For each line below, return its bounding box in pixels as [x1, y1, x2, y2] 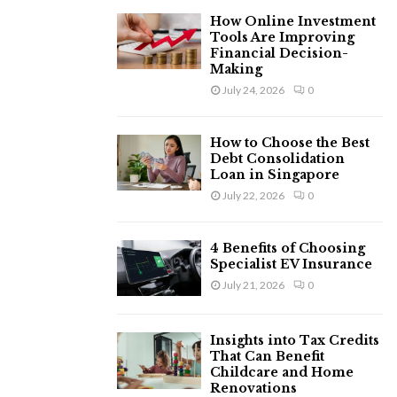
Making [210, 61, 262, 77]
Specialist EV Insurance [210, 256, 372, 272]
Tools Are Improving [210, 29, 354, 45]
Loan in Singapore [210, 167, 339, 183]
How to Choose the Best [210, 135, 370, 151]
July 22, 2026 [222, 189, 284, 202]
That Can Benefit [210, 348, 324, 365]
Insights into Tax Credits [210, 332, 379, 349]
